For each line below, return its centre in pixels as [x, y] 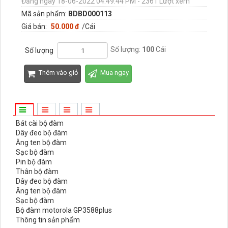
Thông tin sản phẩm [48, 220]
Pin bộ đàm [34, 162]
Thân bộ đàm [37, 172]
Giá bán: [35, 26]
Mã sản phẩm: [45, 14]
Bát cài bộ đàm [40, 123]
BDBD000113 [90, 14]
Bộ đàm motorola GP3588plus [64, 210]
